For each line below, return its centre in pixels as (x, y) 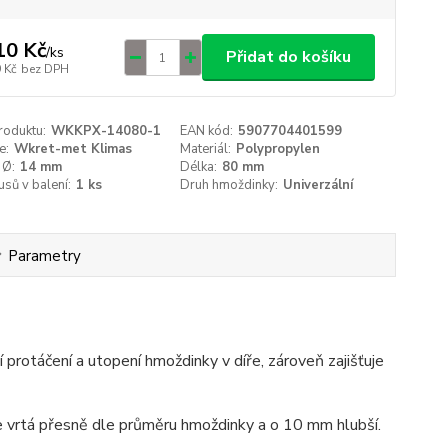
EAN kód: (207, 131)
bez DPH (44, 68)
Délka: (199, 167)
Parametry (44, 256)
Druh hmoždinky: (229, 185)
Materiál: (206, 149)
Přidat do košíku (288, 57)
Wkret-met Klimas (72, 149)
